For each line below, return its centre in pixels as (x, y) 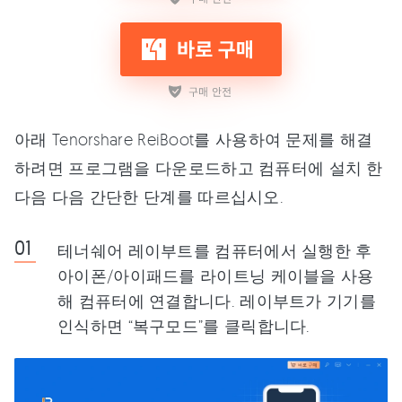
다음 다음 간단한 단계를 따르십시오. (149, 197)
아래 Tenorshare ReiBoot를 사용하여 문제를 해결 (194, 140)
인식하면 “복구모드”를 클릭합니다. (184, 326)
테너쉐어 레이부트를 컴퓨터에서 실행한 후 (215, 251)
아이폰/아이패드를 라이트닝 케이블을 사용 (216, 276)
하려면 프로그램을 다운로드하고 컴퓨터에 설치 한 (199, 168)
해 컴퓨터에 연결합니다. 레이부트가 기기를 (217, 301)
